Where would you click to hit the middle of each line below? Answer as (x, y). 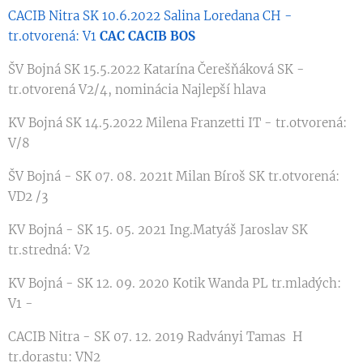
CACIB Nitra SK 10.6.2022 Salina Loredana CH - (150, 15)
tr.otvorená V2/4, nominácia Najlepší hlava (137, 89)
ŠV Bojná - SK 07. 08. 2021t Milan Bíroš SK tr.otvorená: (174, 176)
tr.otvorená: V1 (54, 36)
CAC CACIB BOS (147, 36)
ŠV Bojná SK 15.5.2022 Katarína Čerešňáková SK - (156, 69)
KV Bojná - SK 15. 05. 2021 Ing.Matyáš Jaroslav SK (158, 229)
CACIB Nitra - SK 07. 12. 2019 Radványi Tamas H (156, 336)
